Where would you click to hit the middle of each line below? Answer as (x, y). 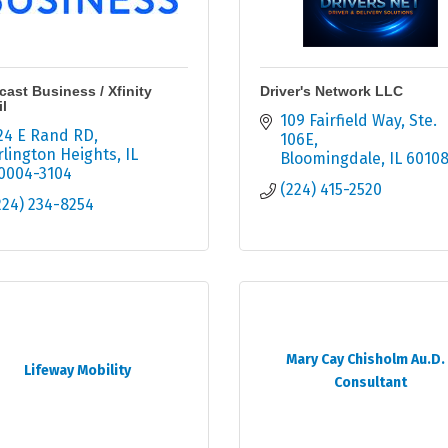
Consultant (370, 382)
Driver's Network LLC (331, 91)
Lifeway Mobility (78, 371)
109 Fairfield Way (340, 121)
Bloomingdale (330, 159)
